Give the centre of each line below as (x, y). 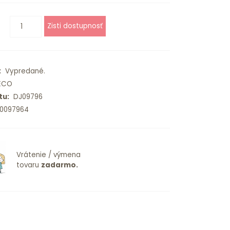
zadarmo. (59, 165)
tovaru (28, 165)
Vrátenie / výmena (48, 155)
